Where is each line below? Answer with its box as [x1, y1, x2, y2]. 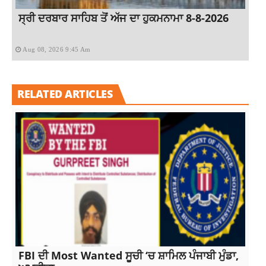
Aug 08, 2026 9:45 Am [23, 45, 91, 53]
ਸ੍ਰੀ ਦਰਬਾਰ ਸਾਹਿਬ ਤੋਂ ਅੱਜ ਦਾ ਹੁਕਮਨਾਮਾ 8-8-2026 [18, 10, 229, 25]
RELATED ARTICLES [17, 86, 112, 101]
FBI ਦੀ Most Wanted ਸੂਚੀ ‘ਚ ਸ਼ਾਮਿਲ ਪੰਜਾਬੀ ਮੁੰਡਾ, [18, 248, 239, 262]
